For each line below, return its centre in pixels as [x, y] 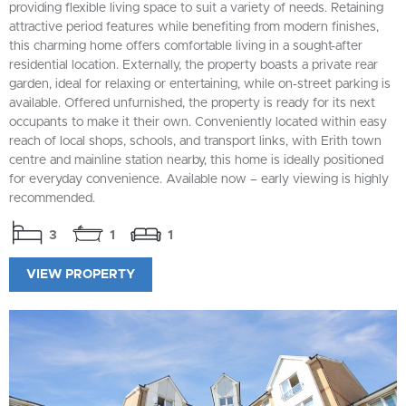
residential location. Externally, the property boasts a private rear [193, 65]
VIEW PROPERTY [81, 274]
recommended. [52, 198]
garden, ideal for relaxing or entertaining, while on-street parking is [200, 84]
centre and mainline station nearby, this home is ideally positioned [196, 160]
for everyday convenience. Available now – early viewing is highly [199, 179]
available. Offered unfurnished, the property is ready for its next [192, 103]
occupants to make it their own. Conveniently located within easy [198, 122]
